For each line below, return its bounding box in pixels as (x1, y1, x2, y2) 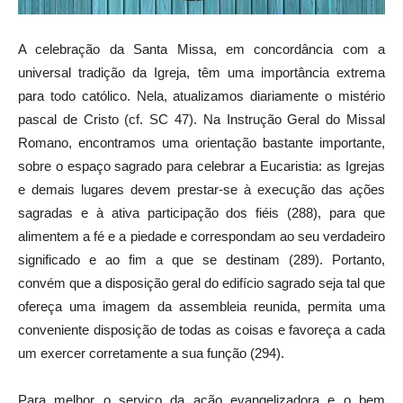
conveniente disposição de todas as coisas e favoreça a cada (18, 321, 385, 337)
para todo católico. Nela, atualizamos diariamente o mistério (18, 87, 385, 103)
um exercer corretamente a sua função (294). (18, 345, 284, 361)
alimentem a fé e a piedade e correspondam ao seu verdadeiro (18, 228, 385, 244)
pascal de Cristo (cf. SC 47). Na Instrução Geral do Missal (18, 111, 385, 127)
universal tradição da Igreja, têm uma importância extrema (18, 64, 385, 80)
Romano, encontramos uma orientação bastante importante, (18, 134, 385, 150)
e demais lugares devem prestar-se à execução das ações (18, 181, 385, 197)
